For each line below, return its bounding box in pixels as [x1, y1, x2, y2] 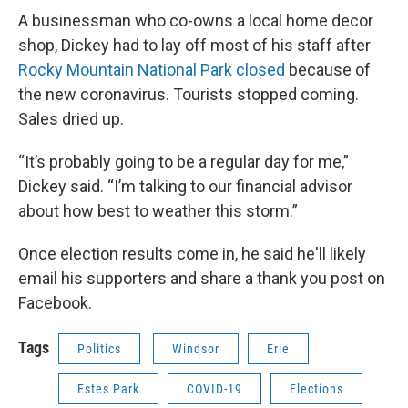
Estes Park [77, 382, 139, 397]
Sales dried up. [18, 109, 127, 129]
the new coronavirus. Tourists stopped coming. [18, 85, 359, 105]
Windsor [172, 342, 219, 357]
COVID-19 [187, 382, 242, 397]
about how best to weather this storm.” [18, 201, 301, 221]
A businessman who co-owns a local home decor [18, 11, 373, 31]
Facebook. [18, 293, 96, 313]
